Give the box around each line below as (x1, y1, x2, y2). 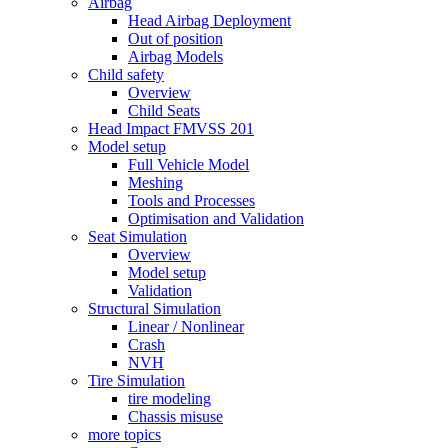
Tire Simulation (88, 371, 185, 389)
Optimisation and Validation (128, 209, 304, 227)
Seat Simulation (88, 227, 187, 245)
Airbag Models (128, 47, 223, 65)
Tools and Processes (128, 191, 255, 209)
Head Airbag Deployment (128, 11, 291, 29)
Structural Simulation (88, 299, 221, 317)
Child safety (88, 65, 164, 83)
